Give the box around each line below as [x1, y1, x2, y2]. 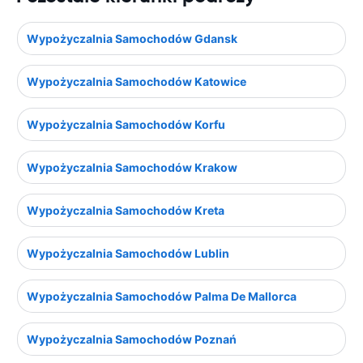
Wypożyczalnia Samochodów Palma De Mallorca [27, 289, 297, 304]
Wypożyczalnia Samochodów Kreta [27, 203, 224, 218]
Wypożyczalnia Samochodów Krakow [27, 160, 237, 175]
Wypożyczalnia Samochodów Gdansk [27, 32, 237, 46]
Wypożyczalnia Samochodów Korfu [27, 117, 225, 132]
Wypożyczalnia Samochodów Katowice [27, 75, 246, 89]
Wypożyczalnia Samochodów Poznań [27, 332, 237, 347]
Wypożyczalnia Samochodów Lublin [27, 246, 229, 261]
